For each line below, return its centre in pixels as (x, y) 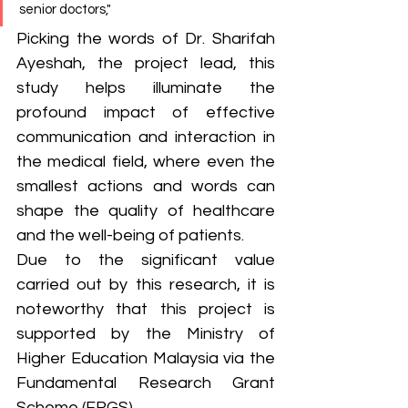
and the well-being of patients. (132, 235)
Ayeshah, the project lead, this (146, 63)
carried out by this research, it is (146, 284)
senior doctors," (65, 9)
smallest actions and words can (146, 186)
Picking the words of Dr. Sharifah (146, 38)
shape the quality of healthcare (146, 210)
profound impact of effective (146, 112)
